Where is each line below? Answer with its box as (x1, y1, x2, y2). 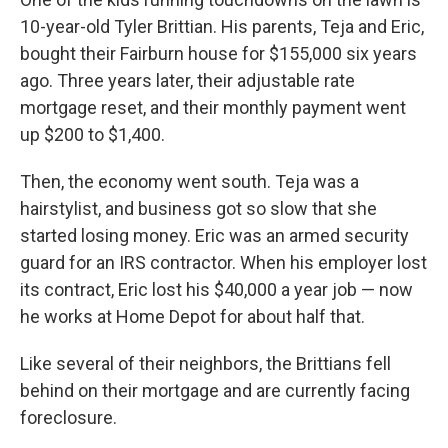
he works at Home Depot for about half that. (20, 306, 365, 327)
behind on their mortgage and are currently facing (20, 380, 410, 401)
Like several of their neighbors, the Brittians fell (20, 353, 391, 374)
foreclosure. (20, 407, 117, 428)
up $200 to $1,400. (20, 124, 165, 145)
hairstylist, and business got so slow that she (20, 198, 377, 219)
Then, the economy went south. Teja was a (20, 171, 359, 192)
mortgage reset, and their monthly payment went (20, 97, 406, 118)
